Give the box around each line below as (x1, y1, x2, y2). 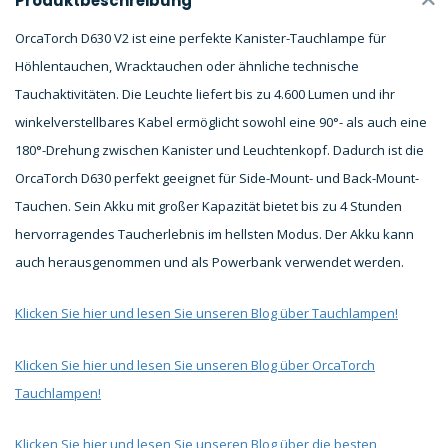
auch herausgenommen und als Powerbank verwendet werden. (15, 253, 404, 271)
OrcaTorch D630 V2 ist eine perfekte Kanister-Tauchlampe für (15, 29, 386, 47)
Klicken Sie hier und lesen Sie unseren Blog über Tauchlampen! (15, 304, 398, 323)
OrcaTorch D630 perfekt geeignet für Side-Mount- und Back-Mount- (15, 169, 419, 187)
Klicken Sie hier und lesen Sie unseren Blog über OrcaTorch (15, 355, 375, 374)
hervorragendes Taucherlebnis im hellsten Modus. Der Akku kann (15, 225, 414, 243)
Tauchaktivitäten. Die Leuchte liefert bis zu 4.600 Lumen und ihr (15, 85, 395, 103)
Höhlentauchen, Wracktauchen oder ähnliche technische (15, 57, 359, 75)
